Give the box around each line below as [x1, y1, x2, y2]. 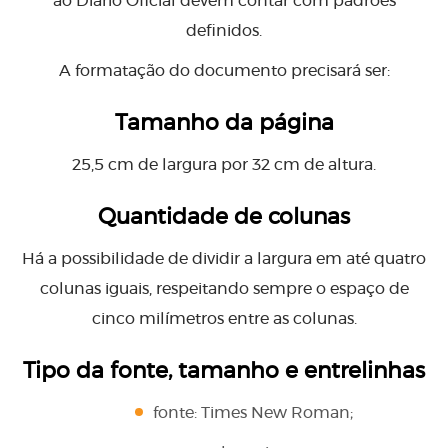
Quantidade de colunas [98, 206, 350, 229]
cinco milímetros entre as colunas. [91, 311, 357, 328]
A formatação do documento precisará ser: [58, 63, 390, 80]
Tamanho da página [114, 112, 334, 135]
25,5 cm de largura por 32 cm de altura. [72, 157, 376, 174]
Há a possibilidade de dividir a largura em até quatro [22, 251, 426, 268]
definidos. [186, 23, 262, 40]
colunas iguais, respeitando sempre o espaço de [39, 281, 409, 298]
